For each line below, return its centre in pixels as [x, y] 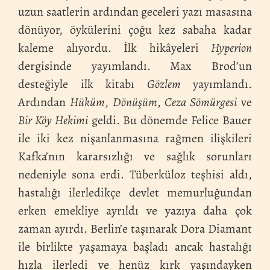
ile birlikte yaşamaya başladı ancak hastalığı [135, 246]
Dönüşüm [135, 102]
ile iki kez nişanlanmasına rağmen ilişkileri [135, 138]
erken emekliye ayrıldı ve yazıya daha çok [135, 210]
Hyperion [231, 48]
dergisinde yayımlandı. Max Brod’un [135, 66]
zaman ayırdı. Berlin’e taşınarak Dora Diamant [135, 228]
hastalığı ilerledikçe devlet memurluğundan [135, 192]
